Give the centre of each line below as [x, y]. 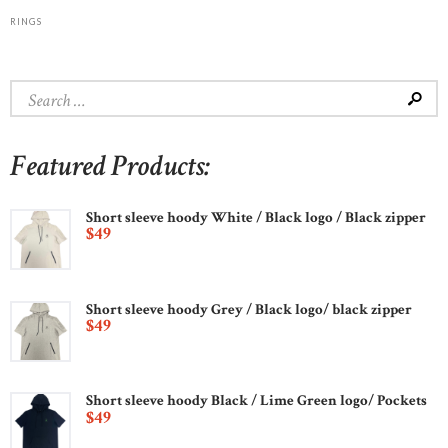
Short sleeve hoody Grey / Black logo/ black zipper [249, 309]
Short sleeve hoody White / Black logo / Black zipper [256, 217]
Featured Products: [110, 166]
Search [33, 93]
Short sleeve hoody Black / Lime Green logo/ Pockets [257, 401]
